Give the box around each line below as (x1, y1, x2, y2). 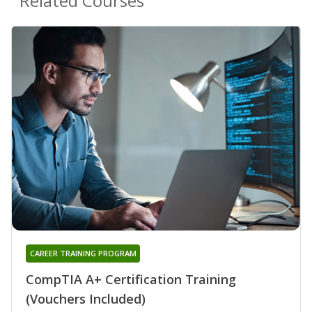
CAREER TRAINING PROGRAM (29, 248, 136, 259)
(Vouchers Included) (26, 290, 146, 308)
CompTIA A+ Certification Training (26, 271, 236, 288)
